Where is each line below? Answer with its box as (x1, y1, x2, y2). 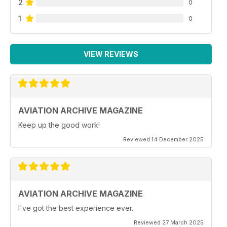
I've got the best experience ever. (18, 204, 133, 212)
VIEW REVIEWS (84, 50, 138, 58)
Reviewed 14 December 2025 (123, 136, 204, 143)
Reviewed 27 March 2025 (134, 219, 204, 226)
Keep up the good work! (18, 121, 100, 129)
